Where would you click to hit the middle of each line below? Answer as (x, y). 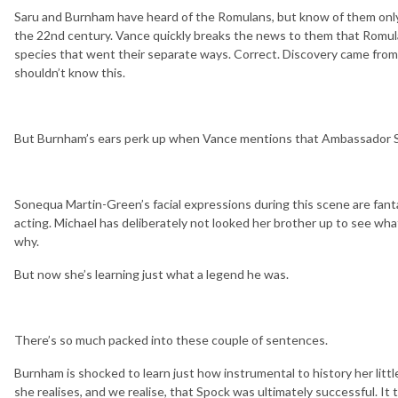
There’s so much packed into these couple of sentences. (171, 339)
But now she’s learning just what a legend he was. (151, 274)
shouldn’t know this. (70, 72)
